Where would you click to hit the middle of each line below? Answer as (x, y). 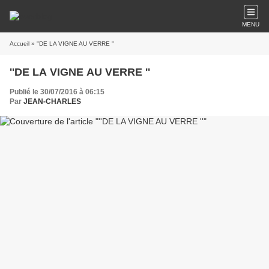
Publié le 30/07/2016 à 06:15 (57, 92)
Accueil (20, 44)
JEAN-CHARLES (52, 101)
